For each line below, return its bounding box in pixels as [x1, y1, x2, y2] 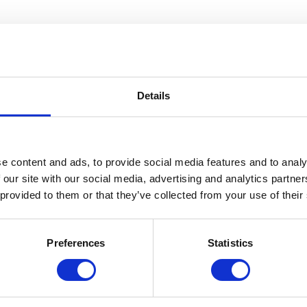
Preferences [47, 236, 106, 249]
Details [136, 89, 171, 101]
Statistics [208, 236, 253, 249]
